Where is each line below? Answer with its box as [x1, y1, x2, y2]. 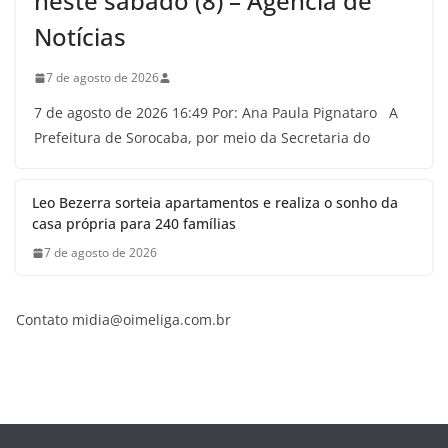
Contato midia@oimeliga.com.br [16, 310, 231, 329]
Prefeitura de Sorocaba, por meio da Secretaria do [34, 128, 370, 147]
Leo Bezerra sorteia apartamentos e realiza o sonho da [32, 193, 398, 212]
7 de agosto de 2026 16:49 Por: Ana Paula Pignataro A [34, 103, 398, 122]
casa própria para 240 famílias [32, 214, 236, 233]
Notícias [34, 20, 126, 53]
